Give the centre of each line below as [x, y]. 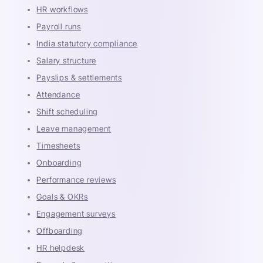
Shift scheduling [68, 111]
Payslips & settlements [80, 77]
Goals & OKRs [63, 196]
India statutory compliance [87, 43]
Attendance [58, 94]
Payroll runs [59, 26]
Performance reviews [76, 179]
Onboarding [59, 162]
